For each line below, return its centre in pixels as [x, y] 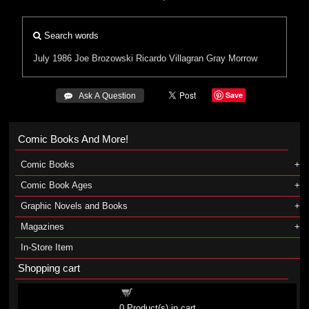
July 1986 [53, 58]
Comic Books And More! [73, 139]
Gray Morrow [232, 58]
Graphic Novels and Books [74, 206]
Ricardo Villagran [170, 58]
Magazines [42, 227]
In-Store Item [47, 247]
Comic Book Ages [56, 185]
